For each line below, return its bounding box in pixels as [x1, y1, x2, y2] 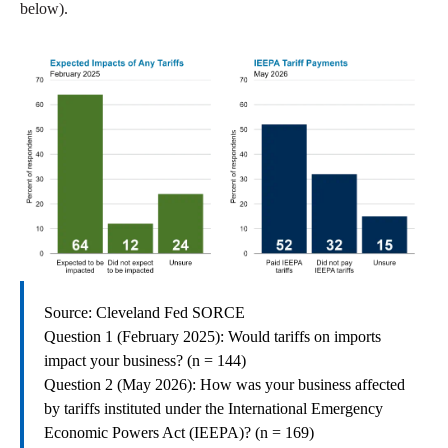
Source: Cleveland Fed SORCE [44, 304, 245, 322]
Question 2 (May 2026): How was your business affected [44, 376, 405, 394]
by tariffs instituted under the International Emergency [44, 400, 383, 418]
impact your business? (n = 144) [44, 352, 246, 370]
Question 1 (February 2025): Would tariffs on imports [44, 328, 381, 346]
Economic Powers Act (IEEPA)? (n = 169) [44, 424, 314, 442]
